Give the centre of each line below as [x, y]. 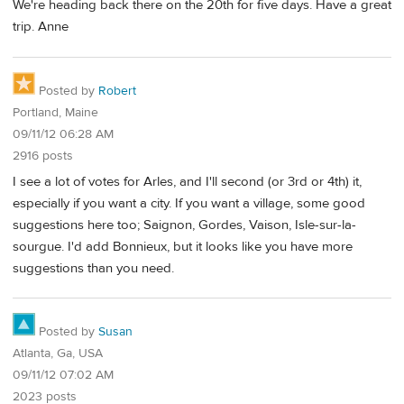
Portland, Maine [55, 113]
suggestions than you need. [93, 268]
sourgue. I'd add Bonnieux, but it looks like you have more [183, 246]
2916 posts [43, 156]
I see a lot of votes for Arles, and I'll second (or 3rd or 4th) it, [187, 181]
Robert [117, 91]
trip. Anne [41, 27]
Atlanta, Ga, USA [58, 354]
